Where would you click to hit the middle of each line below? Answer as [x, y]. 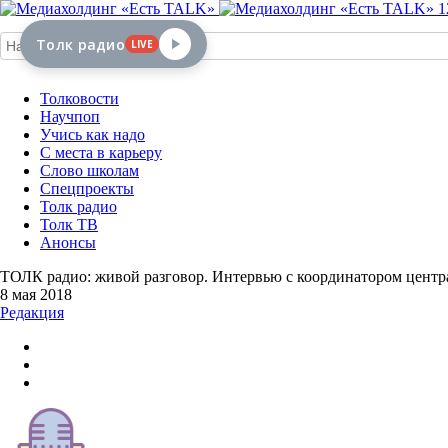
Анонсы [68, 242]
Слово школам [89, 170]
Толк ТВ [69, 224]
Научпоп [70, 116]
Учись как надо [92, 134]
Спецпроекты [87, 188]
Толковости [79, 98]
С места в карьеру [101, 152]
